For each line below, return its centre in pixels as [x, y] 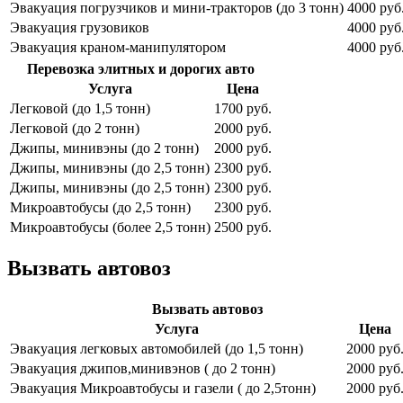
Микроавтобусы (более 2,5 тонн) [110, 228]
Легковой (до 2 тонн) [75, 129]
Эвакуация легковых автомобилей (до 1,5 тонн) [157, 349]
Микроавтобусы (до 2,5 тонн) [100, 208]
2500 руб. [243, 228]
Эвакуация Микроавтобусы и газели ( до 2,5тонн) [163, 389]
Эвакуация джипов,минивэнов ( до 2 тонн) [143, 369]
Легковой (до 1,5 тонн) [80, 109]
